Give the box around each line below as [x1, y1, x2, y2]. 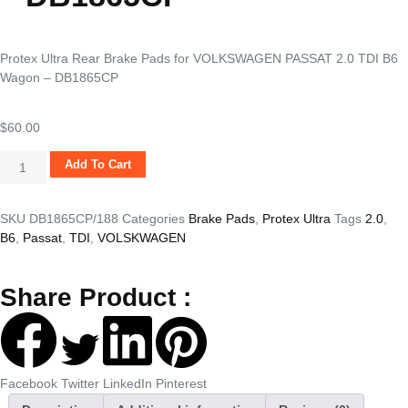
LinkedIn [103, 376, 152, 392]
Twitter [61, 376, 99, 392]
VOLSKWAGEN [97, 230, 186, 246]
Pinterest [156, 376, 207, 392]
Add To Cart [64, 157, 131, 171]
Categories [122, 211, 185, 227]
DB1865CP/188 [29, 211, 122, 227]
